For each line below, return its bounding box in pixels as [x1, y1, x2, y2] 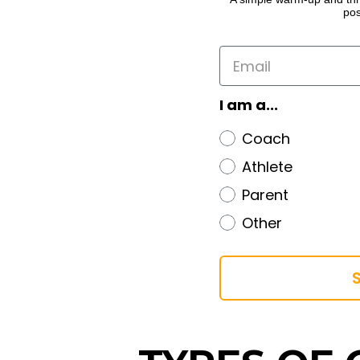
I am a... [219, 95, 278, 116]
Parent [242, 185, 288, 206]
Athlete [242, 157, 292, 178]
